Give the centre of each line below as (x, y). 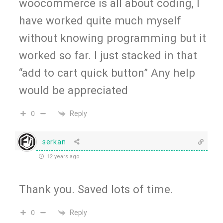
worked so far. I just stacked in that (108, 56)
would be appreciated (73, 90)
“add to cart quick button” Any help (107, 73)
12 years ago (63, 157)
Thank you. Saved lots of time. (96, 189)
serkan (54, 142)
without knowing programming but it (112, 38)
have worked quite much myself (100, 21)
